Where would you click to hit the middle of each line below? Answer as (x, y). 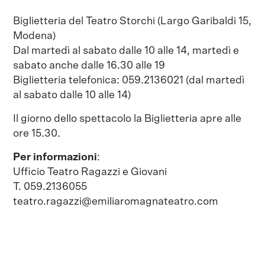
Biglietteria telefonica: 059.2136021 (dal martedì (129, 80)
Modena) (35, 36)
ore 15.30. (37, 133)
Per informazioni (55, 157)
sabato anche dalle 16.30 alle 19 (89, 65)
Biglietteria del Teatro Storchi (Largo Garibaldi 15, (132, 21)
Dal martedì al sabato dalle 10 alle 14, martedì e (126, 51)
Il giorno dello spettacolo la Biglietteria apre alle (127, 119)
